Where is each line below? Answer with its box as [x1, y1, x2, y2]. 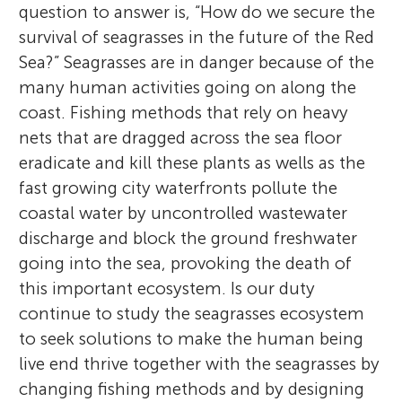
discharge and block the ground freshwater [19, 227, 358, 249]
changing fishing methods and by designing [19, 378, 365, 399]
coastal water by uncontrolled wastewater [19, 202, 348, 223]
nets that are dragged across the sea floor [19, 127, 343, 148]
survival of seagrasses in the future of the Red [19, 26, 375, 48]
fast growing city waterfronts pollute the [19, 177, 338, 198]
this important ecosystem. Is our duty [19, 277, 316, 299]
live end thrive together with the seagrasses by [19, 353, 380, 374]
